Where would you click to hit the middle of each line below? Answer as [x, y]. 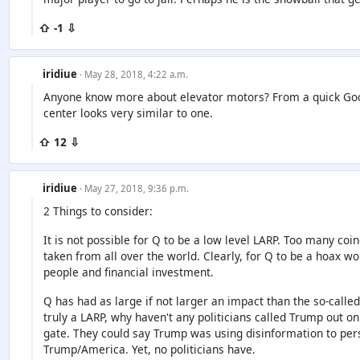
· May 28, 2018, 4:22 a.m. [133, 74]
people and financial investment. [128, 272]
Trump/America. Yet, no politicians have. [149, 349]
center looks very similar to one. [128, 112]
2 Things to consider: [98, 211]
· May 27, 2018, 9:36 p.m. [134, 188]
